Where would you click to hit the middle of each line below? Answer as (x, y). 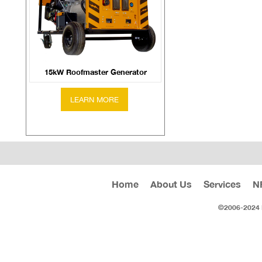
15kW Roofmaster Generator (95, 72)
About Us (171, 185)
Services (222, 185)
